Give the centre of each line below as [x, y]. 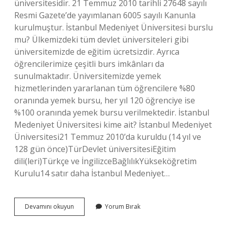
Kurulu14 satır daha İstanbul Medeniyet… [92, 173]
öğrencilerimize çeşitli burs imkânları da [89, 64]
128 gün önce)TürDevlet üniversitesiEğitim [95, 149]
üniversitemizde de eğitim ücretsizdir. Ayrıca [97, 52]
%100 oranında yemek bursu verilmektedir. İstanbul [112, 112]
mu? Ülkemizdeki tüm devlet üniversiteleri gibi [101, 40]
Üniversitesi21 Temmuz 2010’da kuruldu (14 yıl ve [108, 137]
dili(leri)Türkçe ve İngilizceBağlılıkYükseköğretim [105, 161]
